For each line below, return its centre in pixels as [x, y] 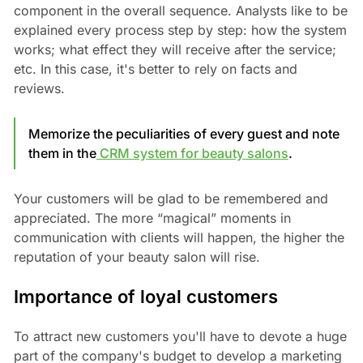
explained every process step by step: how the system [180, 30]
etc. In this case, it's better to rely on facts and [155, 69]
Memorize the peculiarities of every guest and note [184, 134]
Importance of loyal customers [145, 297]
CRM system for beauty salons [192, 154]
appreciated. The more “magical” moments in [152, 218]
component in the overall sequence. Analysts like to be [180, 11]
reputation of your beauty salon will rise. [137, 257]
